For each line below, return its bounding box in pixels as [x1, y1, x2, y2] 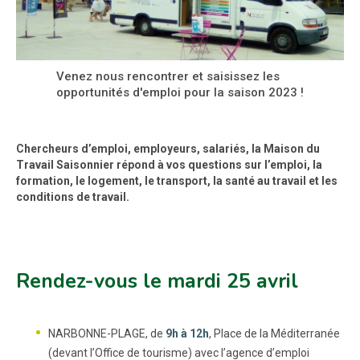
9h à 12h [166, 327, 209, 340]
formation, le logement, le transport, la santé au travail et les [16, 174, 337, 187]
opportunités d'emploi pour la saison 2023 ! [56, 85, 304, 100]
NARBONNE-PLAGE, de [48, 327, 166, 340]
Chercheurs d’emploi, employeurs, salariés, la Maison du [16, 142, 320, 155]
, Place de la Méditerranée [209, 327, 340, 340]
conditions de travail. [16, 190, 129, 203]
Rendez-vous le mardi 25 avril [16, 268, 298, 295]
